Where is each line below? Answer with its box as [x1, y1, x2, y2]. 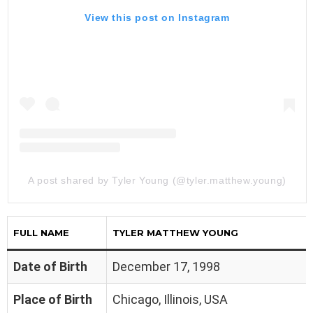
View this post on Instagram [85, 11, 230, 23]
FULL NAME [13, 226, 69, 238]
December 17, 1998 [112, 259, 220, 274]
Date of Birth [13, 259, 87, 274]
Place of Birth [13, 291, 92, 307]
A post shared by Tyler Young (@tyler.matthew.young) [28, 174, 286, 186]
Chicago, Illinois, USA [112, 291, 228, 307]
